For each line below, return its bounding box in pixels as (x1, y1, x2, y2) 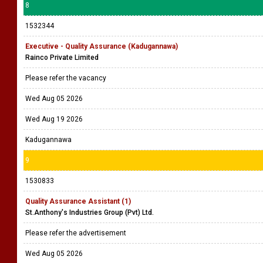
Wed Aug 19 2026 (25, 115, 83, 123)
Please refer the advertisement (25, 229, 128, 237)
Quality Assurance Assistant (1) (25, 197, 131, 205)
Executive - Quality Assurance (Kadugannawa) (25, 42, 178, 50)
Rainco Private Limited (25, 53, 99, 62)
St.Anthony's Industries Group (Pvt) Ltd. (25, 208, 154, 217)
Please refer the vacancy (25, 74, 108, 82)
